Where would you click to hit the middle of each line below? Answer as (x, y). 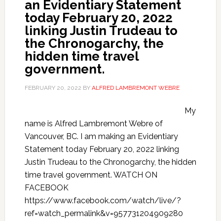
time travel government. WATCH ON (91, 175)
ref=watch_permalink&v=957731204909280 (104, 213)
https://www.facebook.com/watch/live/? (103, 201)
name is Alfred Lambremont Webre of (93, 124)
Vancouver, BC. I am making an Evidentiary (101, 136)
